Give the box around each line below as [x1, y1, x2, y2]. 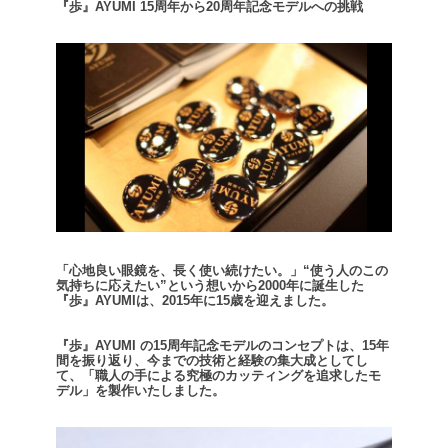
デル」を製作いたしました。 [56, 382, 225, 398]
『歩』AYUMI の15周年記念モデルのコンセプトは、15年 [56, 337, 389, 353]
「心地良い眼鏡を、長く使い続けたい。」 [56, 262, 303, 278]
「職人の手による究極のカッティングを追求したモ [82, 367, 381, 383]
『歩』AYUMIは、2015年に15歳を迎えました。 [56, 292, 334, 308]
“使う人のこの [303, 262, 388, 278]
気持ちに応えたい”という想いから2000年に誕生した [56, 277, 364, 293]
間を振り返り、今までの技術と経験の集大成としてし [56, 352, 368, 368]
